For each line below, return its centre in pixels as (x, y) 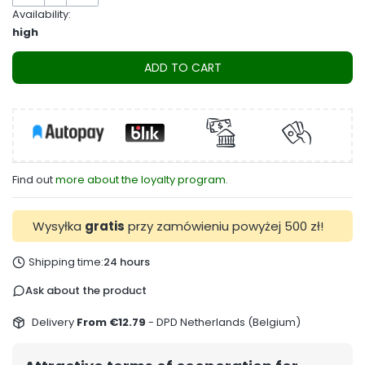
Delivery (54, 322)
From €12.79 (112, 322)
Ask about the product (86, 290)
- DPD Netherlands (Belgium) (224, 322)
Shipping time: (66, 262)
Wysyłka (59, 226)
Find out (34, 179)
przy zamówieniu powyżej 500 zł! (224, 226)
